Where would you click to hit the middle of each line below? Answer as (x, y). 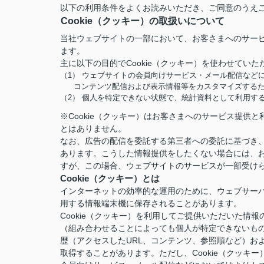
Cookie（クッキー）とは (110, 178)
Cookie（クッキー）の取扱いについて (143, 21)
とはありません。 (93, 128)
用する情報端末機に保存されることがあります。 (151, 203)
